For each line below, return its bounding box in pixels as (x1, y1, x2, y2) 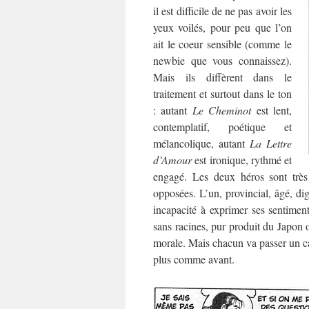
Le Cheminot (192, 103, 252, 117)
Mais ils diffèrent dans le (153, 70, 292, 84)
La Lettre (245, 136, 292, 150)
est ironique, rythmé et (192, 152, 292, 167)
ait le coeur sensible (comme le (153, 37, 292, 51)
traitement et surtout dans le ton (153, 86, 292, 101)
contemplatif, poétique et (153, 119, 292, 134)
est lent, (251, 103, 292, 117)
